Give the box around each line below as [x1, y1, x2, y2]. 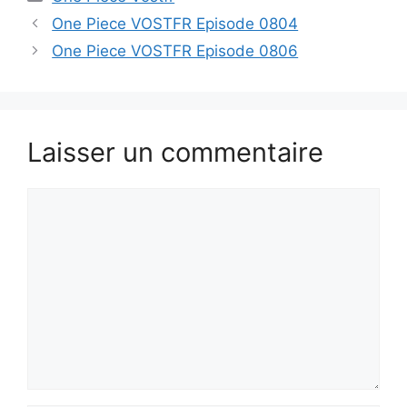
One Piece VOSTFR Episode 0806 [52, 41, 299, 60]
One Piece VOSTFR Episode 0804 [52, 14, 299, 33]
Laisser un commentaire [27, 135, 323, 168]
